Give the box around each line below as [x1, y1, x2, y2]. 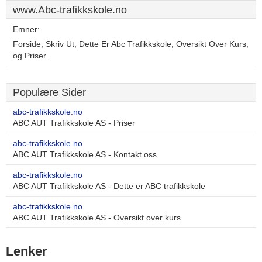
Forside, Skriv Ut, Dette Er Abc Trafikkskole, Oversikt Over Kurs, [13, 40, 249, 49]
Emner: [13, 25, 40, 34]
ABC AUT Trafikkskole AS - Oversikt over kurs [13, 213, 181, 222]
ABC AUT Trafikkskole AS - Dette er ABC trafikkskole [13, 182, 205, 191]
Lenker [6, 244, 47, 258]
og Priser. [13, 51, 48, 60]
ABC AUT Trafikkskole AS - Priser [13, 119, 135, 127]
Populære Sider [13, 87, 86, 98]
